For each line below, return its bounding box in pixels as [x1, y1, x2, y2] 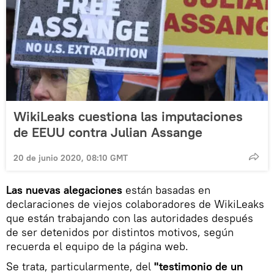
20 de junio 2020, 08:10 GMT [13, 152, 128, 164]
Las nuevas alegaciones [6, 183, 122, 198]
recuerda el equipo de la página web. [6, 239, 188, 254]
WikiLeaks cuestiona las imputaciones [13, 108, 243, 125]
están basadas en [122, 183, 210, 198]
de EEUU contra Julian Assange [13, 124, 202, 141]
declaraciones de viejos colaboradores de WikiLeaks [6, 197, 264, 212]
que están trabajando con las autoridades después [6, 211, 253, 226]
